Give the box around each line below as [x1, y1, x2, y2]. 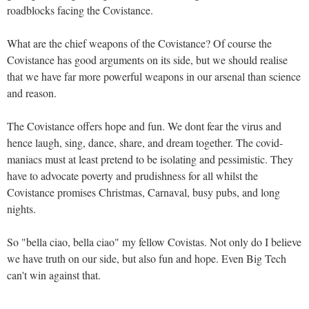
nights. [7, 201, 36, 216]
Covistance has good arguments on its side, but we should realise [7, 52, 288, 67]
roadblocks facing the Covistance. [7, 2, 153, 17]
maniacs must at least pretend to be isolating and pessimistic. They [7, 151, 293, 166]
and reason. [7, 85, 57, 100]
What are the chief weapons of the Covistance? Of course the [7, 35, 272, 50]
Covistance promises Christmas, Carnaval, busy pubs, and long [7, 184, 280, 199]
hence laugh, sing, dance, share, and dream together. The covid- [7, 134, 283, 150]
